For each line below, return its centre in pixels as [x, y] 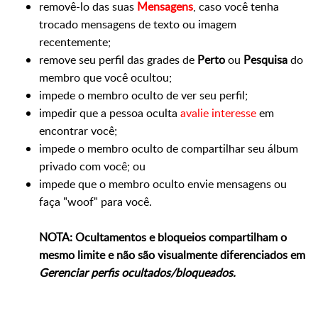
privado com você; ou [92, 166]
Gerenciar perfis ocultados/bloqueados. [137, 273]
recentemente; [75, 42]
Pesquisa [265, 60]
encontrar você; [78, 131]
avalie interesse [218, 113]
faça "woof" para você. [95, 202]
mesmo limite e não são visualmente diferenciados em [172, 255]
